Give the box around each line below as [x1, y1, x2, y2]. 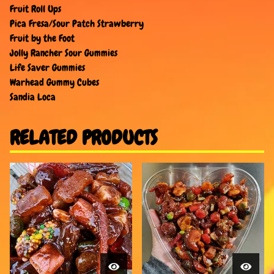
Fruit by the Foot [10, 32, 75, 45]
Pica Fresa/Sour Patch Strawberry [10, 17, 144, 31]
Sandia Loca [10, 91, 56, 104]
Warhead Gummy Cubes [10, 76, 99, 89]
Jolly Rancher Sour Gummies [10, 46, 117, 60]
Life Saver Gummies [10, 61, 85, 75]
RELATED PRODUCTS [10, 125, 157, 150]
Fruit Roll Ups [10, 2, 61, 16]
